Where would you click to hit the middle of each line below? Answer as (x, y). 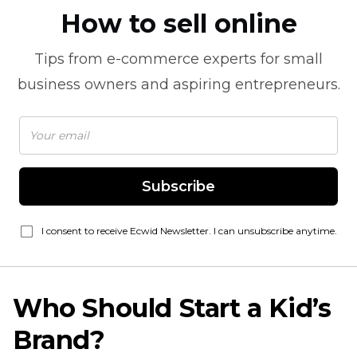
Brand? (59, 340)
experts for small (261, 59)
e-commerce (153, 59)
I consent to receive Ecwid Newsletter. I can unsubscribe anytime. (189, 231)
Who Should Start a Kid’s (172, 308)
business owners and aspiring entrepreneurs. (178, 84)
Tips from (71, 59)
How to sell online (178, 24)
